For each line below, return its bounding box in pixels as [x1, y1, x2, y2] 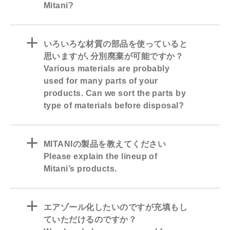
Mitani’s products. [44, 164, 117, 174]
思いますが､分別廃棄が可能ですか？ [44, 52, 184, 61]
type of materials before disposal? [44, 101, 184, 110]
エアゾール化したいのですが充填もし [44, 203, 188, 212]
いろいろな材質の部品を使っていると [44, 40, 188, 49]
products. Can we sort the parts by [44, 89, 186, 98]
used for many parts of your [44, 76, 158, 86]
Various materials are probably [44, 64, 170, 73]
